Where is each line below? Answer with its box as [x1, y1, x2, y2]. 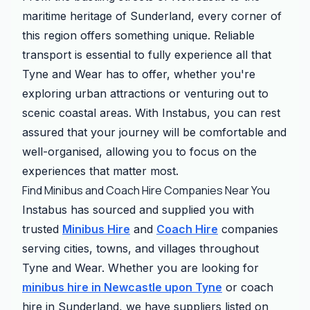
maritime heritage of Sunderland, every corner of [22, 9, 282, 23]
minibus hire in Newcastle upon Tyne [22, 280, 222, 294]
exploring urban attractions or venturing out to [22, 86, 268, 100]
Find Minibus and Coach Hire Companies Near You [22, 183, 270, 198]
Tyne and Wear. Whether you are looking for [22, 261, 259, 275]
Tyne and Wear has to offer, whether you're [22, 67, 255, 81]
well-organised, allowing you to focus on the [22, 145, 257, 158]
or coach [222, 280, 273, 294]
